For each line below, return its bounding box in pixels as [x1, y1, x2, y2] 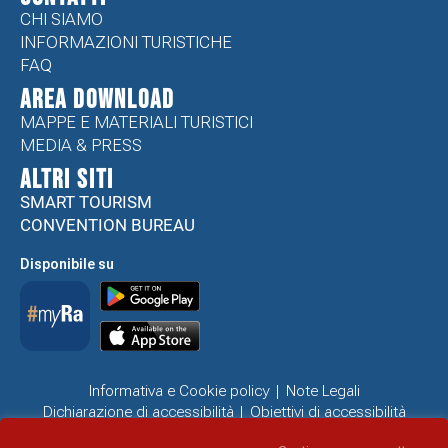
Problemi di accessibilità [144, 423, 304, 442]
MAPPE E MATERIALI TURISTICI [20, 112, 253, 133]
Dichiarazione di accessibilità [42, 402, 234, 421]
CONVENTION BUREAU [20, 215, 195, 236]
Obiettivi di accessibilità [249, 402, 406, 421]
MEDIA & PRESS [20, 135, 142, 156]
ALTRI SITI [20, 165, 114, 197]
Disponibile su [20, 256, 114, 273]
